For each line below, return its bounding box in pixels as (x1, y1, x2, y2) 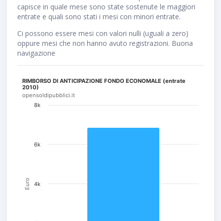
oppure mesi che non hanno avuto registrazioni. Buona (17, 38, 193, 48)
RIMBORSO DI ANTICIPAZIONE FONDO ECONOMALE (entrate (22, 77, 186, 85)
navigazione (17, 48, 55, 58)
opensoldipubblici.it (22, 92, 75, 99)
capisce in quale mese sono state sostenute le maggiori (17, 2, 195, 12)
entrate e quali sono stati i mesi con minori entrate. (17, 12, 181, 22)
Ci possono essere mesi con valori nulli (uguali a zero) (17, 29, 188, 38)
